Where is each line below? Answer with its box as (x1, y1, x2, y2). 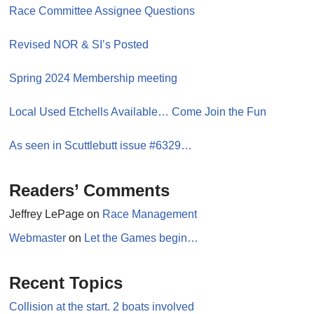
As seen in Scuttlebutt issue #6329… (9, 139, 193, 152)
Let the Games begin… (84, 232, 199, 245)
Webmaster (9, 232, 67, 245)
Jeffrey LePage (9, 208, 85, 221)
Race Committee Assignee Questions (9, 5, 196, 18)
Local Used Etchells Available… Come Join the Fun (9, 106, 267, 118)
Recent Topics (9, 273, 123, 293)
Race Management (102, 208, 198, 221)
